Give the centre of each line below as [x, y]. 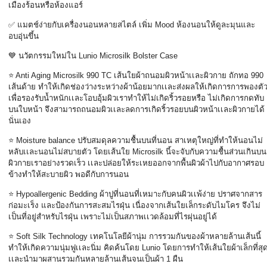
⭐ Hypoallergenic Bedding [54, 194]
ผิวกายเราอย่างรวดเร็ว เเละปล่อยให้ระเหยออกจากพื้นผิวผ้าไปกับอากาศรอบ [136, 163]
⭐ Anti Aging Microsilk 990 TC [61, 75]
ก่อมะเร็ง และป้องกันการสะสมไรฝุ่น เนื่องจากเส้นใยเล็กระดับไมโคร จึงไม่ [134, 205]
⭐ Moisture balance [43, 140]
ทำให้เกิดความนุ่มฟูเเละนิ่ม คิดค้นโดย [75, 248]
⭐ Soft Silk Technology [49, 236]
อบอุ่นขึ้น [24, 36]
